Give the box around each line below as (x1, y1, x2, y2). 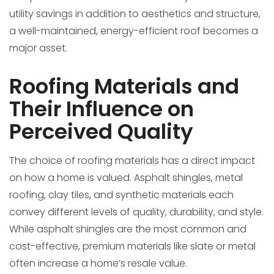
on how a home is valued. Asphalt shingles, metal (9, 171, 243, 185)
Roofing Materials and (9, 72, 239, 102)
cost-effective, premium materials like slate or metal (9, 239, 256, 254)
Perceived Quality (9, 117, 193, 147)
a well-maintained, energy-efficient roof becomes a (9, 24, 258, 39)
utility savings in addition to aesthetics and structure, (9, 7, 261, 21)
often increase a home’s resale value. (9, 256, 187, 271)
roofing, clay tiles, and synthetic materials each (9, 188, 234, 202)
